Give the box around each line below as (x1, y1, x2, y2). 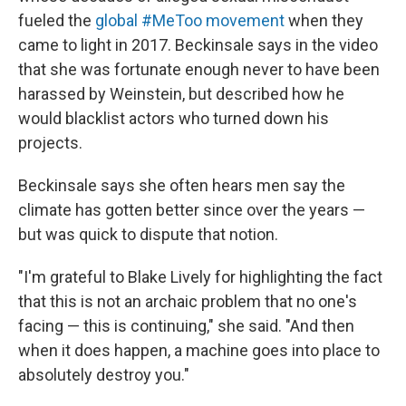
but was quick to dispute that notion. (18, 225, 278, 245)
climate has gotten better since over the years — (18, 200, 365, 220)
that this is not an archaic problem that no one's (18, 292, 357, 312)
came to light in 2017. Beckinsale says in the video (18, 35, 378, 55)
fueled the (18, 11, 95, 31)
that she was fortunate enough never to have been (18, 60, 380, 80)
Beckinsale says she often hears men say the (18, 176, 345, 196)
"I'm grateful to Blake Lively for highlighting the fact (18, 267, 382, 287)
